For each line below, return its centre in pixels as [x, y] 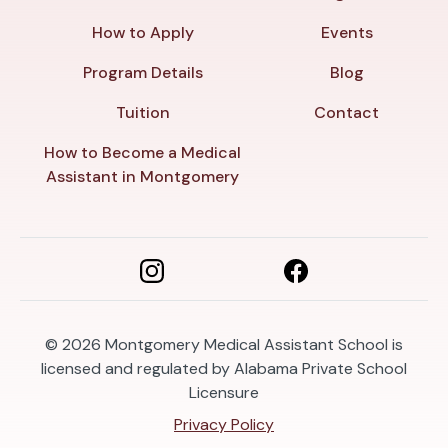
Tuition [142, 112]
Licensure [224, 392]
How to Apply [142, 32]
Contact [347, 112]
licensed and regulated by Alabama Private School [224, 368]
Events [346, 32]
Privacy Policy [224, 424]
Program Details [142, 72]
